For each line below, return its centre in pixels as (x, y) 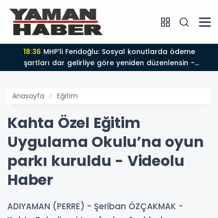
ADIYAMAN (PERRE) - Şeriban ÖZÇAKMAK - (95, 206)
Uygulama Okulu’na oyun (106, 142)
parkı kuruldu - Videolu (96, 161)
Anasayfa (28, 96)
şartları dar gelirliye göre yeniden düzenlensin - (107, 63)
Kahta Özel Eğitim (74, 123)
